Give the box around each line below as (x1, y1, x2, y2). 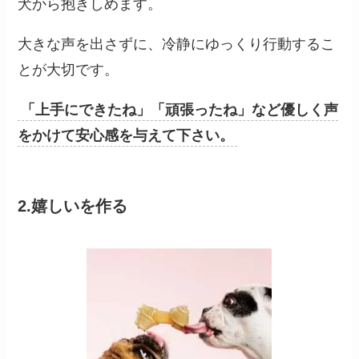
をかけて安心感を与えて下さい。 (18, 127, 235, 143)
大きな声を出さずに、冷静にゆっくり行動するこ (18, 35, 336, 52)
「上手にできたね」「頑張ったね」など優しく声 (21, 101, 339, 118)
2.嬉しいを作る (18, 196, 128, 215)
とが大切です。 (18, 61, 119, 78)
